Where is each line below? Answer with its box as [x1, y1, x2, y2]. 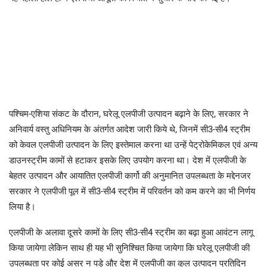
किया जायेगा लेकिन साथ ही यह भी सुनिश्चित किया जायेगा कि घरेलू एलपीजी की [9, 242, 250, 253]
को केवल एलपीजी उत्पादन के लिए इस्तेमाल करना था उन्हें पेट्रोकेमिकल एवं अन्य [9, 139, 257, 150]
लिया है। [9, 201, 36, 212]
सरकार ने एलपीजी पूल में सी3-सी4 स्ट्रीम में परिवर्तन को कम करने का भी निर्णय [9, 185, 255, 197]
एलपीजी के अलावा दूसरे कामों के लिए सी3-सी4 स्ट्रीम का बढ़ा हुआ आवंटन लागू [9, 226, 253, 238]
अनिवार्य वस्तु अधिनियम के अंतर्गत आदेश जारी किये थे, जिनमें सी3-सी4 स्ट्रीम [9, 123, 250, 135]
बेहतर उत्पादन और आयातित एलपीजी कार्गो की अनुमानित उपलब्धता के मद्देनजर [9, 170, 251, 181]
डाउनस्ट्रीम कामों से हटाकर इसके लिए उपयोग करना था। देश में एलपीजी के [9, 154, 246, 166]
